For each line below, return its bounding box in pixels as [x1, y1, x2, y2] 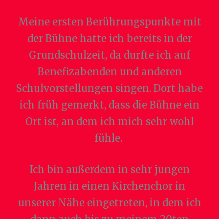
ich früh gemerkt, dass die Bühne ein [20, 99, 199, 111]
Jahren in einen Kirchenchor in [34, 180, 185, 193]
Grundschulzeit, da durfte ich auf [29, 49, 190, 62]
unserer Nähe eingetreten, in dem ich [18, 197, 201, 209]
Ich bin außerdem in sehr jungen [29, 163, 190, 176]
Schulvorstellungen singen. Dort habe [16, 82, 203, 95]
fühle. [94, 132, 125, 145]
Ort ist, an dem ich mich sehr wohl [25, 115, 194, 128]
